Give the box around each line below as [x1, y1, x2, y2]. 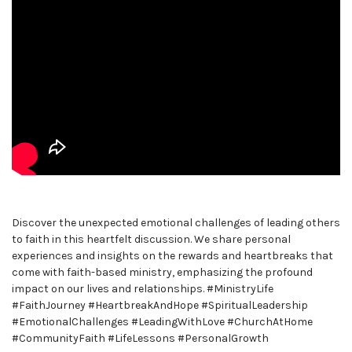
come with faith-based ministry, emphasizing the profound [12, 265, 313, 279]
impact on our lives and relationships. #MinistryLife [12, 281, 273, 295]
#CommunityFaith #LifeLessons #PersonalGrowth [12, 331, 269, 345]
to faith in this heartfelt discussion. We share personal [12, 232, 291, 246]
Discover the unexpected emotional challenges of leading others [12, 215, 340, 229]
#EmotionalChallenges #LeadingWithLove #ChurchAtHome [12, 314, 313, 328]
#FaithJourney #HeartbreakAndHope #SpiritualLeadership [12, 298, 308, 312]
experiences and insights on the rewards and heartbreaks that [12, 248, 333, 262]
